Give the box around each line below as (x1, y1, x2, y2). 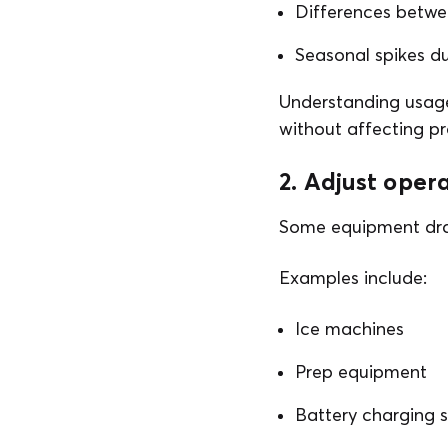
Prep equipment (295, 360, 427, 383)
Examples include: (279, 266, 427, 289)
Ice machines (295, 317, 404, 340)
